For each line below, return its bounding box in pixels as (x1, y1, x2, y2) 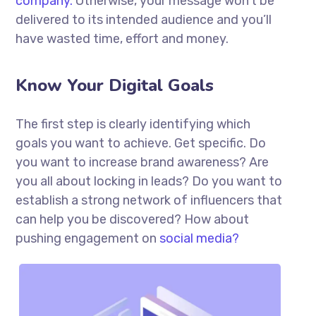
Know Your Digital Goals (16, 74, 214, 97)
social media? (159, 231, 240, 247)
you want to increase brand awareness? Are (16, 154, 269, 171)
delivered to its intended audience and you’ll (16, 12, 272, 28)
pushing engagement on (16, 231, 160, 247)
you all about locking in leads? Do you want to (16, 174, 283, 190)
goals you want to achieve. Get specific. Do (16, 135, 267, 152)
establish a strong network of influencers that (16, 193, 283, 209)
